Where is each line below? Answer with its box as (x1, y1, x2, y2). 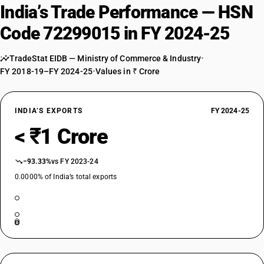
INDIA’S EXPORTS (15, 107, 82, 115)
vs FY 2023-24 (51, 157, 98, 166)
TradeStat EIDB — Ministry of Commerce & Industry (9, 54, 202, 63)
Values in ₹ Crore (95, 67, 160, 76)
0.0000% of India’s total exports (15, 173, 117, 181)
